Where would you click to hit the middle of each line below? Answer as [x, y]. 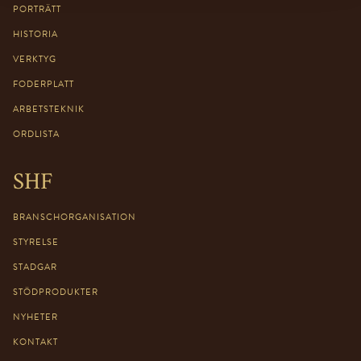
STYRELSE [36, 242]
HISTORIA [35, 34]
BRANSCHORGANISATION [75, 217]
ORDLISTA [36, 134]
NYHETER [35, 317]
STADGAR [35, 267]
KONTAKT [35, 342]
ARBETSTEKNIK [49, 109]
